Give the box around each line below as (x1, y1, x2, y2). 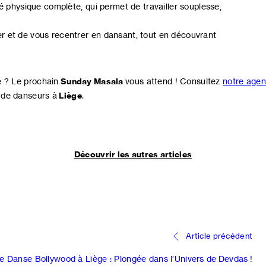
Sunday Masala (60, 76, 123, 87)
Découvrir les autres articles (74, 149, 192, 160)
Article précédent (186, 232, 253, 241)
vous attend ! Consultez (123, 76, 223, 87)
